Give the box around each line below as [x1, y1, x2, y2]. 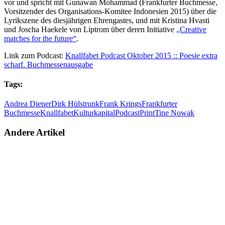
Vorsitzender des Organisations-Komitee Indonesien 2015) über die [4, 7, 216, 16]
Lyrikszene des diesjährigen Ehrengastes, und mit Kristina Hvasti [4, 16, 209, 25]
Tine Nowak [155, 108, 194, 118]
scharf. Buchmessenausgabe [4, 60, 93, 69]
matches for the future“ [4, 34, 76, 43]
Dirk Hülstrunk [51, 99, 99, 108]
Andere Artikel [4, 127, 65, 138]
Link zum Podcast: [4, 51, 65, 60]
